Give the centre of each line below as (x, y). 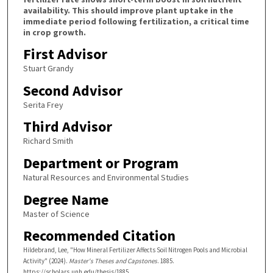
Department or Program (101, 163)
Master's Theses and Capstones (113, 261)
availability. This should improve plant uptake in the (128, 10)
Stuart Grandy (48, 69)
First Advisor (65, 54)
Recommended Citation (99, 236)
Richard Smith (48, 141)
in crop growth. (54, 32)
